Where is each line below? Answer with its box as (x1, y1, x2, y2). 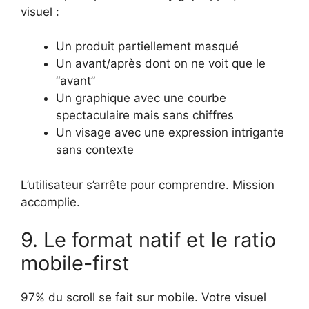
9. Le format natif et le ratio (21, 228, 276, 252)
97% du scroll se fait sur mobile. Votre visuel (21, 290, 266, 305)
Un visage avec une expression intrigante (56, 126, 284, 140)
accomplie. (21, 195, 80, 209)
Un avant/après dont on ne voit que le (56, 57, 266, 71)
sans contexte (56, 143, 134, 157)
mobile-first (21, 251, 130, 276)
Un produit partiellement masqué (56, 39, 239, 54)
